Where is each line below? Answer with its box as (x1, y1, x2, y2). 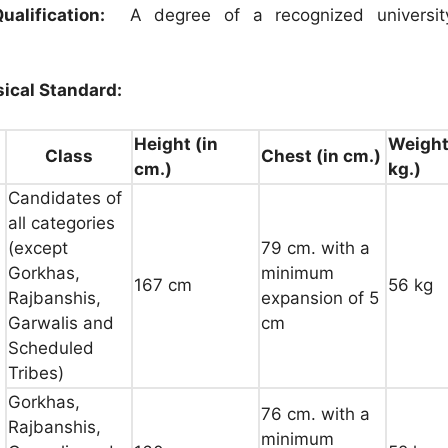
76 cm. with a (261, 403, 370, 424)
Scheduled (8, 337, 94, 358)
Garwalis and (8, 312, 114, 333)
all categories (8, 212, 115, 233)
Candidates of (8, 187, 122, 208)
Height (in (134, 133, 218, 154)
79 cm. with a (261, 237, 370, 258)
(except (8, 237, 68, 258)
